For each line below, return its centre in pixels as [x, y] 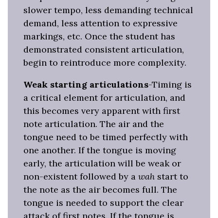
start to [172, 177]
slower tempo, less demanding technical [108, 10]
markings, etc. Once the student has [99, 36]
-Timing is [170, 85]
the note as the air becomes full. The [100, 190]
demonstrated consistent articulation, [104, 50]
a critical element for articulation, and [104, 98]
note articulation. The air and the [94, 124]
